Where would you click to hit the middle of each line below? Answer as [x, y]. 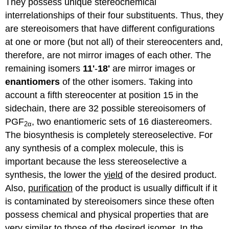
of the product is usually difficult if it [145, 188]
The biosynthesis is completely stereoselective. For [109, 135]
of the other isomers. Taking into [128, 82]
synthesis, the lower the [55, 175]
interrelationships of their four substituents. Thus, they [114, 15]
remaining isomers [44, 68]
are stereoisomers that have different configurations [110, 28]
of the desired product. [170, 175]
